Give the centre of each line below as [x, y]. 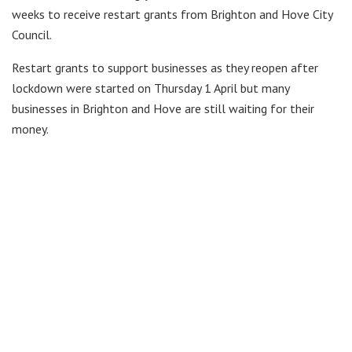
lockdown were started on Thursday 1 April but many [150, 88]
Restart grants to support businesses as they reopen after [165, 67]
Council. [32, 34]
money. [30, 128]
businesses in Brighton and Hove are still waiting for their [163, 108]
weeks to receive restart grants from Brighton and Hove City [172, 14]
